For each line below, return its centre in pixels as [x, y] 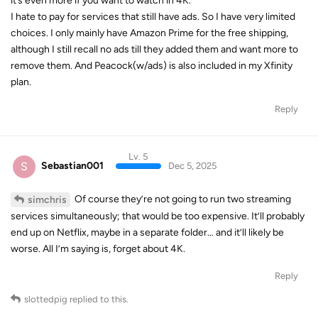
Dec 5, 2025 [192, 166]
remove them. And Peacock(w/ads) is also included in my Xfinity [152, 66]
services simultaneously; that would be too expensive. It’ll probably [158, 216]
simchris [47, 199]
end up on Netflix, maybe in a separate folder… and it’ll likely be [147, 232]
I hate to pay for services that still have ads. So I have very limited [153, 17]
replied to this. [98, 299]
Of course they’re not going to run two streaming [182, 199]
